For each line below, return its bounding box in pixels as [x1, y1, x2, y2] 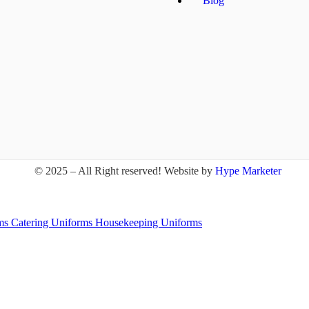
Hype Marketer [215, 165, 281, 177]
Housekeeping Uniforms [95, 217, 202, 228]
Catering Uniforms [11, 217, 95, 228]
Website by [164, 165, 215, 177]
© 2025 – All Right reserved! [34, 165, 164, 177]
